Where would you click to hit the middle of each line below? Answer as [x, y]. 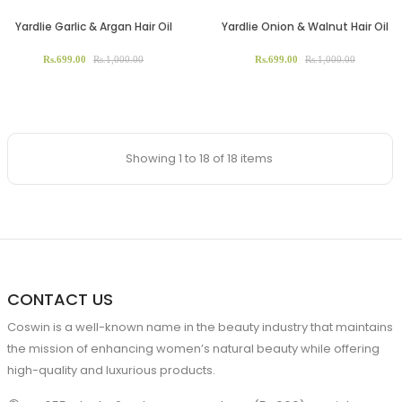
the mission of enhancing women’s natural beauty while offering [193, 348]
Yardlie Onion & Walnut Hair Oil [305, 26]
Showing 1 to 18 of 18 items [199, 158]
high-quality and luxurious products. [111, 370]
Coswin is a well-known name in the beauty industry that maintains [200, 327]
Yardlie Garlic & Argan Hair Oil [93, 26]
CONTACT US [60, 299]
